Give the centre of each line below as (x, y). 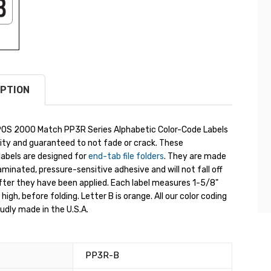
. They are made (195, 157)
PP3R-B (102, 256)
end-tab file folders (126, 157)
